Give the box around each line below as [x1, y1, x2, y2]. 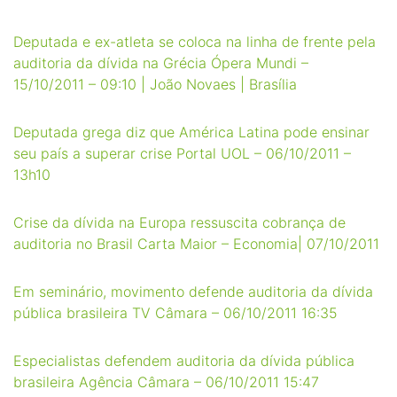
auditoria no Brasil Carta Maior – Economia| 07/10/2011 [13, 235, 379, 253]
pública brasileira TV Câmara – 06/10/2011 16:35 [13, 304, 338, 322]
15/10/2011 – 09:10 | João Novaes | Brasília [13, 75, 297, 93]
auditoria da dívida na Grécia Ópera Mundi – [13, 54, 308, 72]
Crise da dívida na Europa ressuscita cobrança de [13, 214, 346, 231]
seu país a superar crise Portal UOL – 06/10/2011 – [13, 144, 351, 162]
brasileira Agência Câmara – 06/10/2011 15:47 [13, 373, 319, 391]
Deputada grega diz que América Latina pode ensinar [13, 123, 370, 141]
